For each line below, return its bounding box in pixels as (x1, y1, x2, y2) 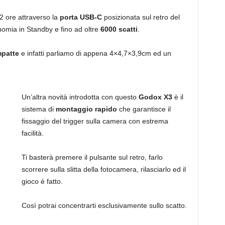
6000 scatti (100, 25, 138, 33)
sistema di (21, 104, 56, 113)
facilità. (21, 129, 44, 137)
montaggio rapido (55, 104, 117, 113)
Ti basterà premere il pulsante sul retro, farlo (21, 153, 163, 161)
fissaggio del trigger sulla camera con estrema (21, 117, 168, 125)
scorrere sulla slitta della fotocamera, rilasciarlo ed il (21, 165, 186, 173)
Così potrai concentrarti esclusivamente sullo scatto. (21, 201, 187, 209)
